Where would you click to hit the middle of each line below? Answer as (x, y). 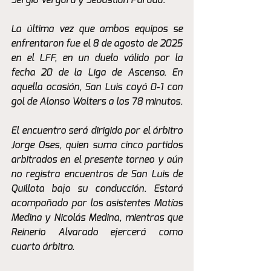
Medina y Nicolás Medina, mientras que (97, 218)
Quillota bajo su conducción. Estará (97, 189)
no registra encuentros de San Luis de (97, 175)
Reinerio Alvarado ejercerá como (97, 233)
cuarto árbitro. (43, 247)
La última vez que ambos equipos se (97, 29)
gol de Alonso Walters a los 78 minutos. (97, 102)
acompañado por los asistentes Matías (97, 204)
